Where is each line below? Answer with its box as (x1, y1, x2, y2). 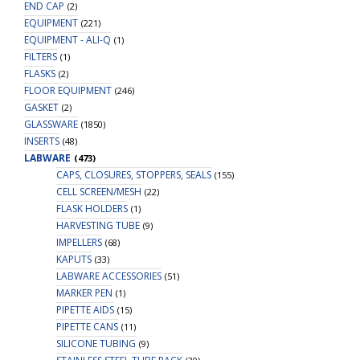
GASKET (24, 100, 59, 115)
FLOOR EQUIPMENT (24, 84, 112, 98)
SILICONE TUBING (56, 337, 136, 351)
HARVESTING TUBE (56, 219, 140, 233)
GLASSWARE (24, 117, 78, 132)
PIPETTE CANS (56, 320, 118, 334)
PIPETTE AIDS (56, 303, 114, 317)
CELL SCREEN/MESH (56, 185, 141, 199)
